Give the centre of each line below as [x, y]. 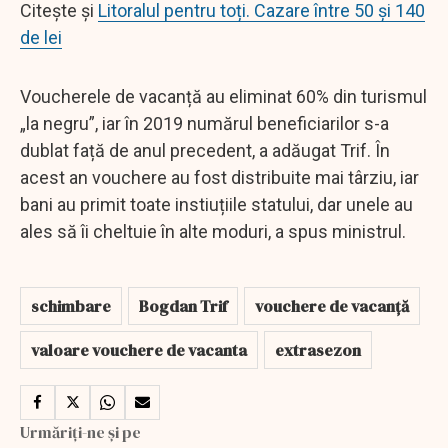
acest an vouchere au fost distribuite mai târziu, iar [219, 177]
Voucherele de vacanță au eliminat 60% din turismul [223, 96]
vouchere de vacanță [332, 305]
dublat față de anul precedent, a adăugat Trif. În [205, 150]
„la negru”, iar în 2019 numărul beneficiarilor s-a [204, 123]
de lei [41, 37]
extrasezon [318, 349]
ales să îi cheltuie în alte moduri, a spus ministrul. [213, 231]
